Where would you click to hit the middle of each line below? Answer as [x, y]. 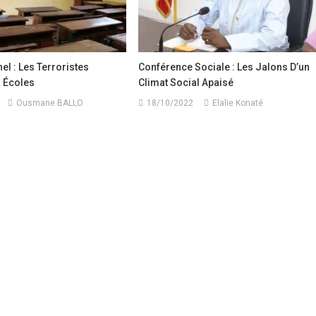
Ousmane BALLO [49, 103]
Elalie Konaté [238, 103]
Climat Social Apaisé [186, 82]
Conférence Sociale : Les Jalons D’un [224, 67]
